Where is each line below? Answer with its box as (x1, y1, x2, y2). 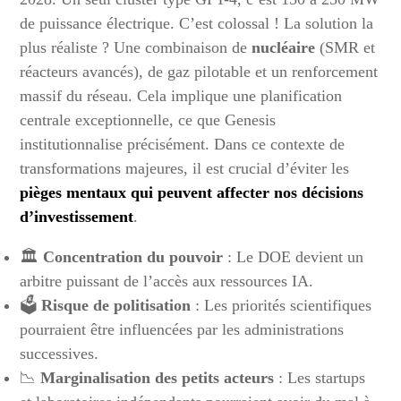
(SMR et (315, 38, 376, 56)
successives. (20, 345, 99, 363)
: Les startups (274, 369, 366, 387)
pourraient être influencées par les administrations (20, 320, 345, 338)
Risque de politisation (41, 296, 192, 314)
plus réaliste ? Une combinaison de (20, 38, 252, 56)
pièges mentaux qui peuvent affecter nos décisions (20, 183, 364, 201)
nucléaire (252, 38, 316, 56)
